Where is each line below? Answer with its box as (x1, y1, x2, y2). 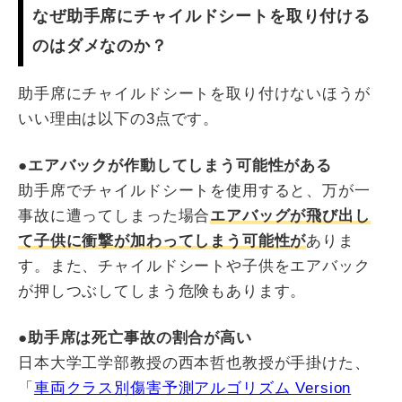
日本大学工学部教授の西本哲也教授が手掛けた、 (18, 354, 371, 372)
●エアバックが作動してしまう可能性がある (18, 157, 332, 175)
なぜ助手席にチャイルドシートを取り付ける (32, 7, 371, 26)
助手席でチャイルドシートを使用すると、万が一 (18, 182, 371, 200)
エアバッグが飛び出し (210, 207, 371, 225)
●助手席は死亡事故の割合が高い (18, 329, 252, 347)
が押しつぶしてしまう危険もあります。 (18, 283, 307, 301)
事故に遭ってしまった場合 (18, 207, 211, 225)
